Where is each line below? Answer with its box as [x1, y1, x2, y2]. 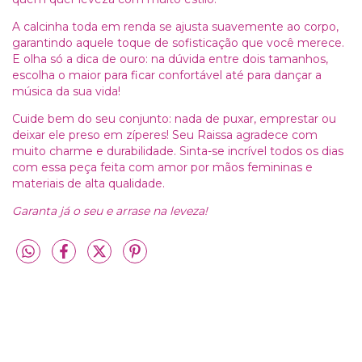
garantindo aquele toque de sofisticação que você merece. [12, 35, 344, 50]
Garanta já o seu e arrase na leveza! [12, 203, 208, 218]
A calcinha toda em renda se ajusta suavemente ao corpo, [12, 19, 339, 34]
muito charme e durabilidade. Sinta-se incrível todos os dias [12, 143, 343, 158]
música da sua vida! [12, 83, 120, 99]
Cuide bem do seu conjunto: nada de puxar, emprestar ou [12, 111, 336, 126]
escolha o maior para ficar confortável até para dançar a [12, 67, 322, 82]
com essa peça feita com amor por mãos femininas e [12, 159, 313, 175]
